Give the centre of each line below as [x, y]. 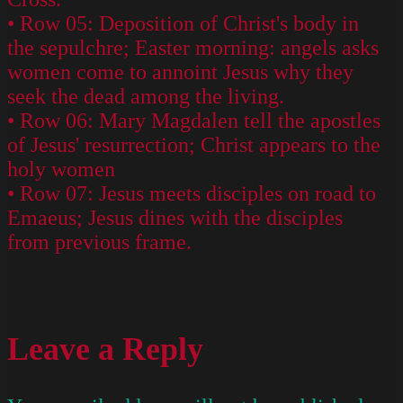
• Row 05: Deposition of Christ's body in [183, 23]
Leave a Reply [105, 349]
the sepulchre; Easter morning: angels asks [193, 47]
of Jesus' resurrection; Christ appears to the [194, 144]
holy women [61, 169]
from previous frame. [99, 242]
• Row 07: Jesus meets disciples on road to [192, 193]
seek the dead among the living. [146, 96]
